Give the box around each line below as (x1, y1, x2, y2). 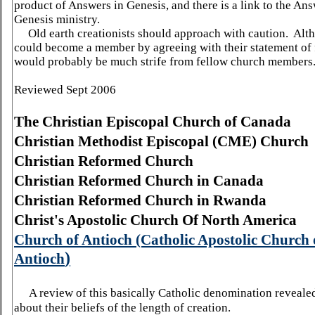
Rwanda (213, 192, 266, 209)
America (243, 212, 297, 229)
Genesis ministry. (14, 13, 103, 26)
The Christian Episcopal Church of (14, 113, 240, 130)
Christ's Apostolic (14, 212, 130, 229)
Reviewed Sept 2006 (14, 83, 116, 96)
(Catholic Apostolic (132, 231, 261, 248)
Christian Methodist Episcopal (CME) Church (14, 133, 309, 150)
